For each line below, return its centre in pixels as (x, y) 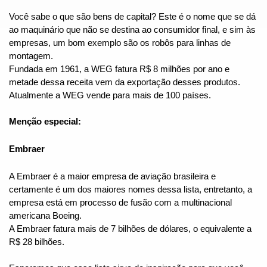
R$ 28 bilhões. (37, 242)
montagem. (31, 56)
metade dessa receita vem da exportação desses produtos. (125, 83)
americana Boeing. (45, 216)
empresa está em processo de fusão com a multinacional (120, 203)
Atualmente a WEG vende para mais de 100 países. (110, 96)
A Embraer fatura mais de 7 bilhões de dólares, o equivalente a (130, 229)
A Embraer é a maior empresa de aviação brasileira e (112, 177)
